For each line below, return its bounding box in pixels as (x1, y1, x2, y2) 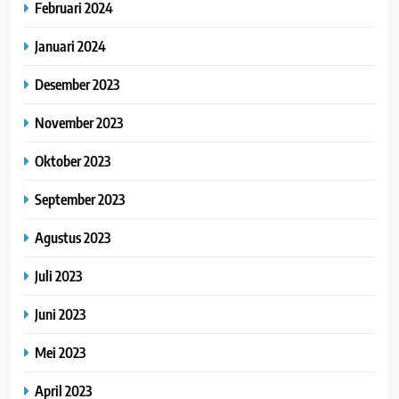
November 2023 (35, 113, 123, 133)
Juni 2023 (35, 305, 85, 324)
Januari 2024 (35, 37, 106, 56)
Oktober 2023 (35, 151, 110, 171)
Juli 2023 (35, 266, 82, 286)
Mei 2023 (35, 343, 85, 362)
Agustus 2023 (35, 228, 110, 248)
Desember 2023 (35, 75, 119, 94)
